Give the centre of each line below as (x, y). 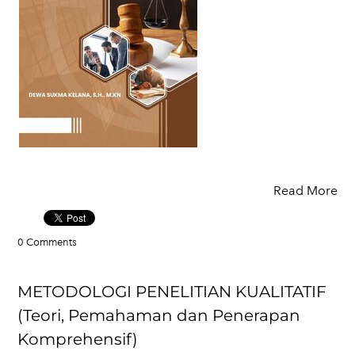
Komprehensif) (78, 339)
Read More (305, 191)
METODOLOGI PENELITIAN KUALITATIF (172, 292)
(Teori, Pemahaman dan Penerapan (159, 315)
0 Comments (47, 242)
